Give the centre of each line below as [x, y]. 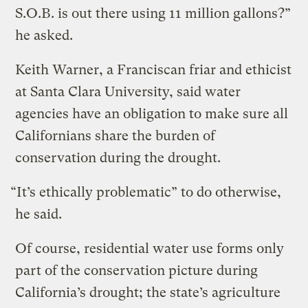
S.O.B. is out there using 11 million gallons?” [153, 14]
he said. [39, 214]
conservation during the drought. [118, 158]
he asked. [44, 36]
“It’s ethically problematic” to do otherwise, [146, 192]
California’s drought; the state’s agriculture [148, 293]
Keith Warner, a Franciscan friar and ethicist [154, 70]
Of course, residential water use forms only [150, 249]
